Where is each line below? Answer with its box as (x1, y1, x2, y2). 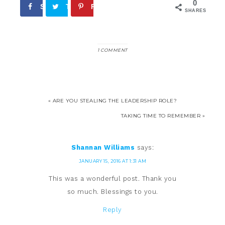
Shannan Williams (71, 144, 135, 151)
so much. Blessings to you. (67, 188, 158, 195)
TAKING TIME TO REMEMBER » (121, 113, 205, 119)
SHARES (185, 8, 206, 13)
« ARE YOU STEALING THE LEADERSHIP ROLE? (48, 97, 177, 104)
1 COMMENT (97, 47, 128, 53)
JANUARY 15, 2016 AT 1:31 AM (78, 158, 147, 164)
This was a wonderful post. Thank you (49, 175, 176, 182)
